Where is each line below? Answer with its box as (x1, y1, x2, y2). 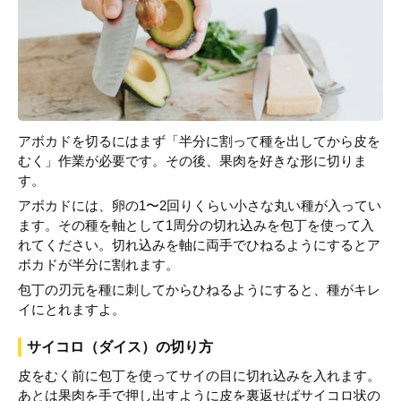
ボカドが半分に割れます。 (18, 257, 179, 272)
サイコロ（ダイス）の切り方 (27, 339, 213, 354)
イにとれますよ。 (18, 302, 125, 317)
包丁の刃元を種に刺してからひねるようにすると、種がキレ (18, 282, 380, 297)
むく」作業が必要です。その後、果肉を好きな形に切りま (18, 153, 367, 168)
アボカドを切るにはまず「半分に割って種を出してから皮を (18, 133, 380, 149)
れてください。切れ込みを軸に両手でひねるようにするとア (18, 237, 380, 252)
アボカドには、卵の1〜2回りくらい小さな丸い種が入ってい (18, 198, 381, 213)
